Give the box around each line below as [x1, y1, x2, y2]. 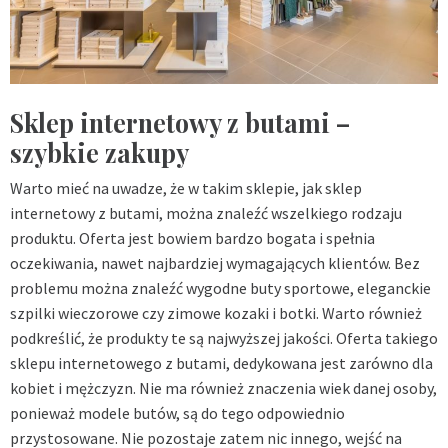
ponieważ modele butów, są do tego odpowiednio [10, 403, 345, 424]
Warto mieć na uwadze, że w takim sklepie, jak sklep [10, 178, 362, 199]
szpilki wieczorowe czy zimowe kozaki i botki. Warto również [10, 303, 422, 324]
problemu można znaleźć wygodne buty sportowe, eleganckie [10, 278, 431, 299]
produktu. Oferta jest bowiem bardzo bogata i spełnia [10, 228, 375, 249]
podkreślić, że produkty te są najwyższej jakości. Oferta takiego [10, 328, 438, 349]
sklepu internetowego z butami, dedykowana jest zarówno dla [10, 353, 433, 374]
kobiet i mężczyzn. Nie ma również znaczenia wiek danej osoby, [10, 378, 437, 399]
